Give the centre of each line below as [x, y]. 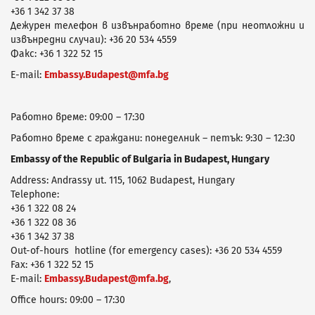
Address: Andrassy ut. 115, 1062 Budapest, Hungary [123, 180]
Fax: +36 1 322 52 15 [52, 264]
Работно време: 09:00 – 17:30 [78, 117]
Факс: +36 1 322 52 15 [57, 53]
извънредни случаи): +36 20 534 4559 [94, 39]
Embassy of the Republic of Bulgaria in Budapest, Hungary [140, 159]
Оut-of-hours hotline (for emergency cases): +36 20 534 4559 [146, 250]
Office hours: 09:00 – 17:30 [68, 300]
